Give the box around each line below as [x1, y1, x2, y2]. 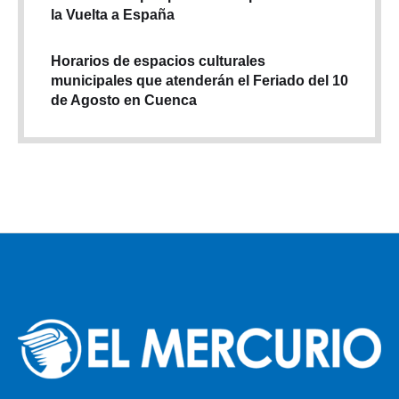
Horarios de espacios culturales [51, 53, 265, 69]
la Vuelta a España [51, 6, 175, 22]
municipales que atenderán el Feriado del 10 [51, 72, 348, 88]
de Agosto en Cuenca [51, 92, 197, 108]
